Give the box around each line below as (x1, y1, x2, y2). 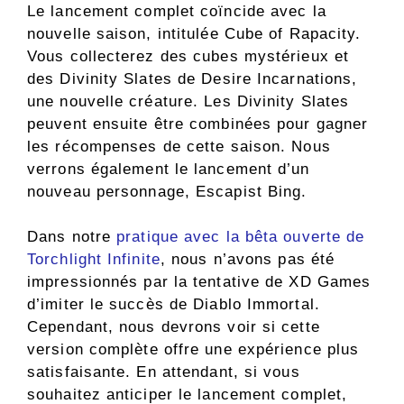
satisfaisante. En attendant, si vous (27, 363, 300, 381)
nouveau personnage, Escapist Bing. (27, 182, 308, 200)
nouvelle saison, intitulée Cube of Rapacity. (27, 24, 362, 42)
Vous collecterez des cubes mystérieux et (27, 47, 350, 65)
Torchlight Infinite (27, 251, 161, 269)
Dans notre (27, 228, 117, 246)
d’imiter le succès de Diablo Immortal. (27, 296, 320, 314)
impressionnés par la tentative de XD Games (27, 273, 372, 291)
